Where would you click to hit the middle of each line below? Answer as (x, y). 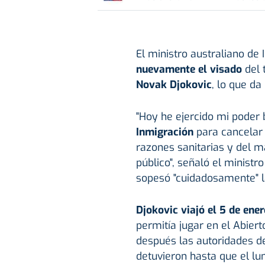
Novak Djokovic (174, 84)
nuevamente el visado (190, 69)
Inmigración (164, 132)
